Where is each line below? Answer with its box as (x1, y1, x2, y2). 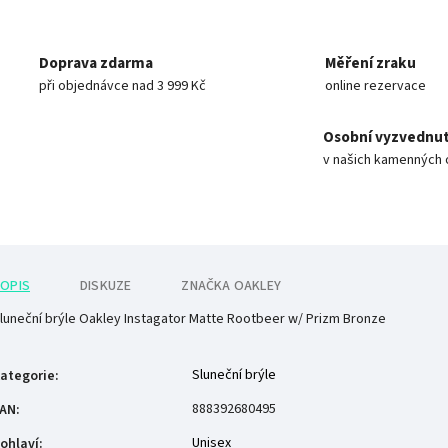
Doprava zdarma (39, 51, 153, 74)
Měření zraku (325, 51, 416, 74)
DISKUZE (80, 275, 132, 296)
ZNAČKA (181, 275, 231, 296)
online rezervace (325, 75, 426, 96)
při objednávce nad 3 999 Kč (39, 75, 206, 96)
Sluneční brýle (192, 364, 276, 385)
